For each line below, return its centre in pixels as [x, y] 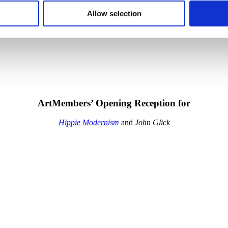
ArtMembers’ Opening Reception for [114, 103]
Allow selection [114, 13]
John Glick [152, 123]
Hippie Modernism [89, 123]
